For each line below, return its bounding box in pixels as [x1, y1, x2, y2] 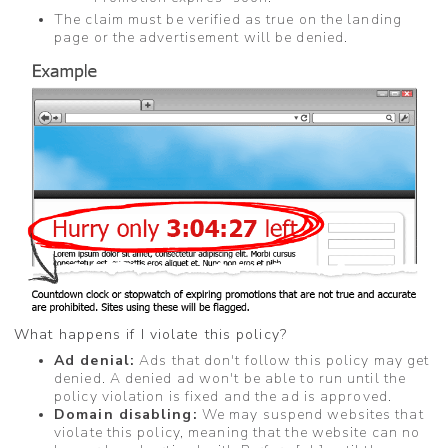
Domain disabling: [54, 404, 198, 424]
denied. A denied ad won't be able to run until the [54, 368, 407, 388]
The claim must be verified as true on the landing [54, 9, 402, 29]
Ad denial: [54, 350, 135, 370]
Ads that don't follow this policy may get [135, 350, 430, 370]
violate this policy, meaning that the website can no [54, 422, 421, 442]
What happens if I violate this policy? [14, 324, 287, 344]
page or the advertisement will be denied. [54, 27, 349, 47]
